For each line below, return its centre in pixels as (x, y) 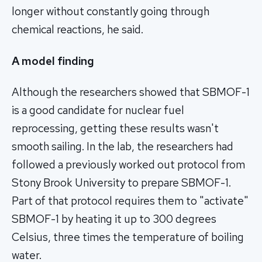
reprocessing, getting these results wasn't (115, 129)
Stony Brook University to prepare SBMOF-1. (121, 183)
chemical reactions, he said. (77, 29)
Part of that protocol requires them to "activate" (130, 201)
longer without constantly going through (111, 11)
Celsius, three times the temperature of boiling (128, 237)
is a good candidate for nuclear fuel (98, 111)
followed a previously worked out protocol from (128, 165)
